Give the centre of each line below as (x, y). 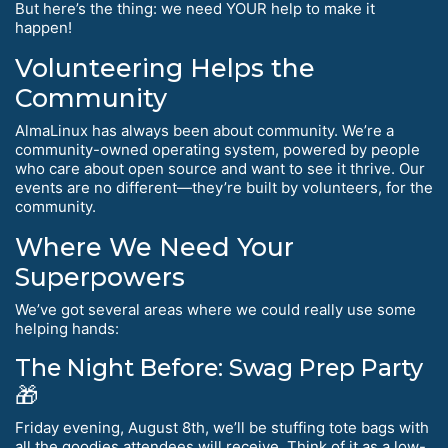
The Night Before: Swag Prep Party (219, 368)
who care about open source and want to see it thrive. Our (220, 169)
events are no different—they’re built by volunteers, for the (224, 188)
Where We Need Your (154, 247)
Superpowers (100, 277)
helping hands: (67, 329)
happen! (43, 28)
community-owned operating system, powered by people (217, 150)
